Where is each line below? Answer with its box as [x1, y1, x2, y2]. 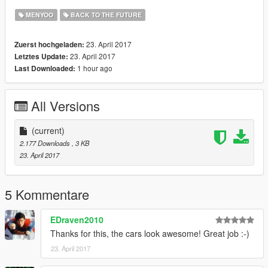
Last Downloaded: [14, 63, 75, 74]
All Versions [31, 96, 100, 115]
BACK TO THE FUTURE [68, 10, 142, 20]
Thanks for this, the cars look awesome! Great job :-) [50, 227, 249, 240]
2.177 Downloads [20, 138, 72, 148]
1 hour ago [75, 63, 112, 74]
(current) [32, 124, 65, 137]
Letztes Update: [14, 51, 68, 62]
